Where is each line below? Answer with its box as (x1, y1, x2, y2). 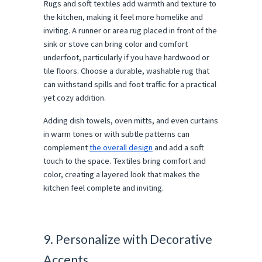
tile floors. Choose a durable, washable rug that (43, 65, 209, 77)
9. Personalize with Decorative (43, 231, 212, 247)
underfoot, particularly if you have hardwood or (43, 52, 209, 63)
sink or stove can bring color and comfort (43, 39, 188, 50)
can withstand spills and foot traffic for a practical (43, 79, 216, 90)
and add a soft (153, 142, 204, 153)
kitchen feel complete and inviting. (43, 182, 164, 194)
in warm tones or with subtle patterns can (43, 129, 189, 140)
